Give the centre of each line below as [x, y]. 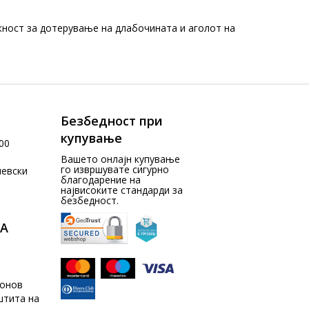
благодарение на [101, 180]
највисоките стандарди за [122, 190]
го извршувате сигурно [115, 169]
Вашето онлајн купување [121, 159]
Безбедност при [112, 121]
